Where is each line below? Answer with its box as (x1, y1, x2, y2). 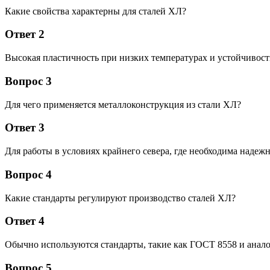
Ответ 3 (5, 121, 45, 134)
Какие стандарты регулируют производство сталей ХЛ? (5, 192, 236, 203)
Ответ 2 (5, 28, 45, 41)
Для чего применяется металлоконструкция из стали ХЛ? (5, 99, 241, 110)
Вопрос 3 (5, 74, 52, 87)
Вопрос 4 (5, 168, 52, 181)
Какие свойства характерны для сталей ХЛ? (5, 5, 186, 16)
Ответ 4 (5, 215, 45, 228)
